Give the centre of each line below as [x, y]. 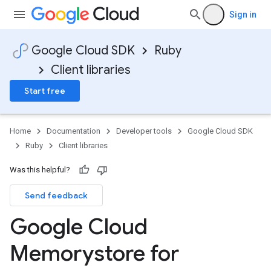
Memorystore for [94, 253]
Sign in [243, 15]
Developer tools [144, 131]
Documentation [73, 131]
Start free [45, 91]
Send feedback [56, 195]
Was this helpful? [40, 170]
